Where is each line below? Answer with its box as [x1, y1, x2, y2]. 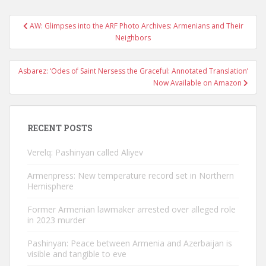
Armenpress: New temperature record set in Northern [27, 170, 234, 181]
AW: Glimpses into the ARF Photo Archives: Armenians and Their [29, 21, 243, 31]
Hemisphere [27, 180, 74, 192]
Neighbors [115, 33, 151, 43]
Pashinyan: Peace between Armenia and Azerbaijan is [27, 237, 232, 249]
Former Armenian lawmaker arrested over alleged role [27, 204, 236, 215]
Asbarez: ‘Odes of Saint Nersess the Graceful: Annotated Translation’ [18, 66, 248, 76]
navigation [8, 28, 87, 47]
